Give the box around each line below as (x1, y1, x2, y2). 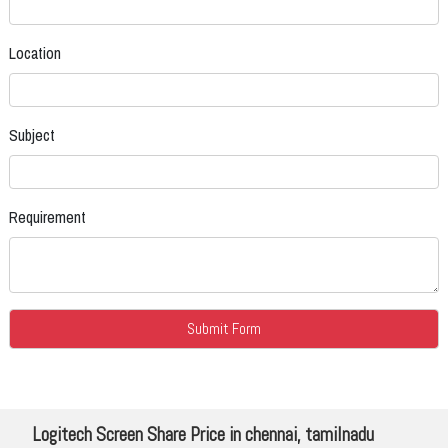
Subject (9, 124, 55, 147)
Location (9, 42, 61, 65)
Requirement (9, 206, 86, 229)
